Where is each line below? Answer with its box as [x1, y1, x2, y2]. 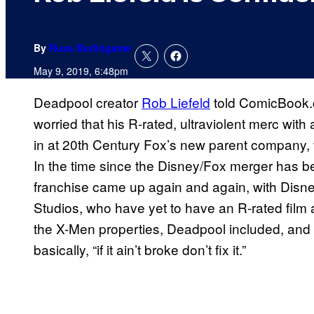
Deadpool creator [34, 93, 142, 112]
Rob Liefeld [142, 93, 210, 112]
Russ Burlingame [49, 41, 131, 55]
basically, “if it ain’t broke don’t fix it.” [34, 240, 246, 259]
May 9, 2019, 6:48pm [34, 64, 128, 78]
